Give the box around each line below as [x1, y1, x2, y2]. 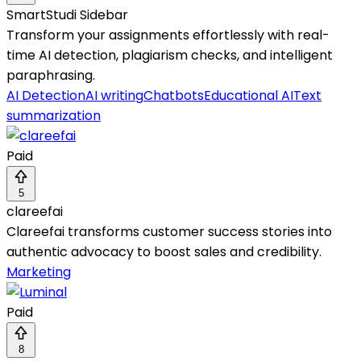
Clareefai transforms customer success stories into [6, 222, 332, 242]
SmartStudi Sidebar [6, 6, 128, 25]
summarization [6, 106, 101, 126]
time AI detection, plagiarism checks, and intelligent [6, 46, 333, 65]
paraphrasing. [6, 66, 95, 85]
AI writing [85, 86, 143, 106]
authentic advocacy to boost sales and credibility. [6, 243, 322, 262]
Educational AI [204, 86, 293, 106]
